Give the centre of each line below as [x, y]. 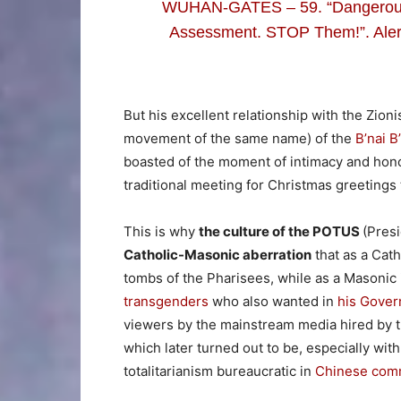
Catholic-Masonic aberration [218, 254]
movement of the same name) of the [239, 138]
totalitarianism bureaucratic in [219, 371]
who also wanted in [273, 301]
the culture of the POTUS [281, 231]
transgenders [166, 301]
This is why [161, 231]
